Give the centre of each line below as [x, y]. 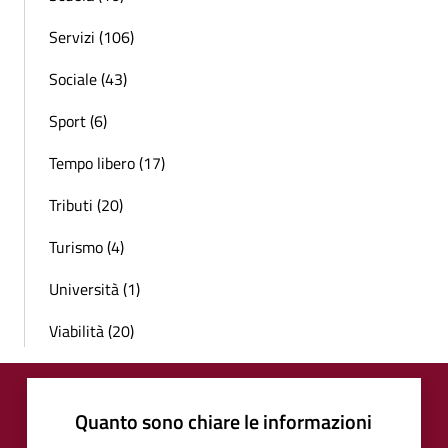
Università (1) [94, 288]
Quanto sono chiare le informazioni [223, 421]
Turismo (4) [86, 246]
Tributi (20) [86, 204]
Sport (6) [78, 120]
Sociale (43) [88, 78]
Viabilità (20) [91, 330]
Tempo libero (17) [107, 162]
